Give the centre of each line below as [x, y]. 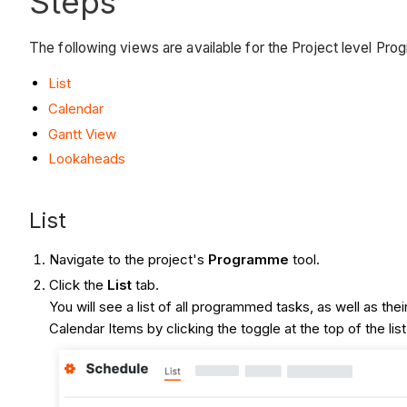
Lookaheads [87, 159]
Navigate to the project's [129, 260]
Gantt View [82, 134]
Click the [79, 285]
